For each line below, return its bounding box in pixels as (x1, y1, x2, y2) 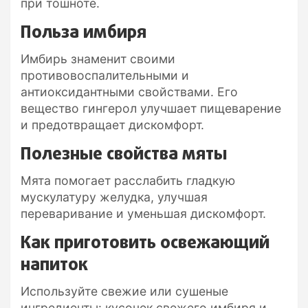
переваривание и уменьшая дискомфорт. (21, 206, 266, 221)
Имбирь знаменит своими (21, 51, 175, 66)
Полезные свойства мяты (21, 141, 227, 168)
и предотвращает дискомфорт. (21, 117, 204, 132)
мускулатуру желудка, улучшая (21, 189, 208, 204)
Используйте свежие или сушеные (21, 283, 228, 298)
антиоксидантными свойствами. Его (21, 84, 238, 99)
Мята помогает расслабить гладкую (21, 173, 235, 188)
